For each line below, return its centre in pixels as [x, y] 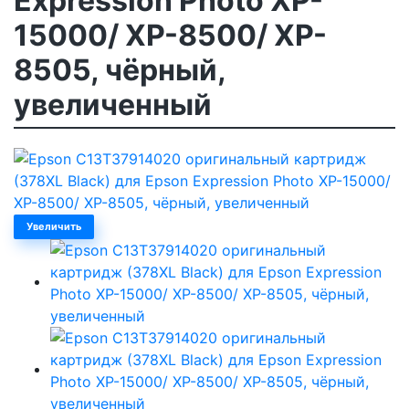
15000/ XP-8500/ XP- [170, 35]
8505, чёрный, [120, 69]
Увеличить [54, 226]
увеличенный [113, 104]
